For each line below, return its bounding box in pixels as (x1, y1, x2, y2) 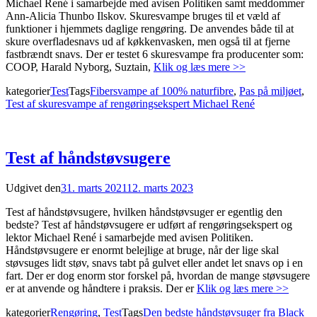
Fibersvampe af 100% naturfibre (90, 85, 234, 98)
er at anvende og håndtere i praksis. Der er (6, 282, 197, 295)
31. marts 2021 (61, 182, 127, 195)
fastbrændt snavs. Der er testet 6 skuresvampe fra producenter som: (6, 48, 304, 61)
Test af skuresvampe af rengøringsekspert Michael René (6, 98, 255, 110)
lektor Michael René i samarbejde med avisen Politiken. (6, 231, 253, 244)
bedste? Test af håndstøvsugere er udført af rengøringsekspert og (6, 219, 292, 231)
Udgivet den (6, 182, 61, 195)
